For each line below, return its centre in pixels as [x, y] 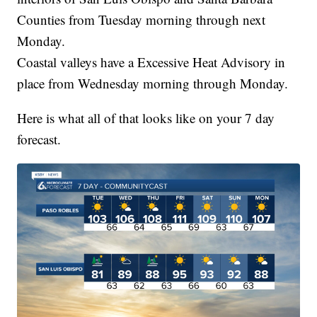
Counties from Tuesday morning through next [142, 19]
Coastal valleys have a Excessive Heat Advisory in [151, 62]
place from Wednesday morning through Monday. [153, 83]
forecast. [39, 139]
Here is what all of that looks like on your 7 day [146, 117]
